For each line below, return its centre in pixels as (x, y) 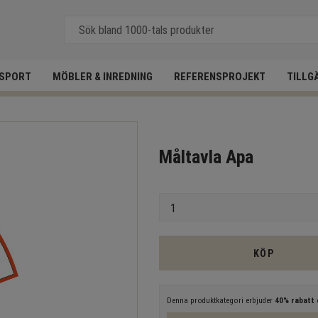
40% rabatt (295, 301)
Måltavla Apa (206, 157)
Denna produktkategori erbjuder (221, 301)
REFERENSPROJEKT (220, 77)
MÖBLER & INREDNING (103, 77)
